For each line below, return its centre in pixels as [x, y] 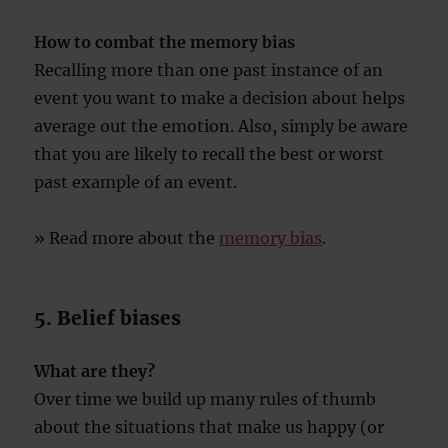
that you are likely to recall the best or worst [209, 154]
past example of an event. [136, 182]
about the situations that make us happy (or [209, 427]
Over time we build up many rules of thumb [205, 399]
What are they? [95, 371]
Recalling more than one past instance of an [209, 70]
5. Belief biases [108, 318]
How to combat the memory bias [165, 42]
